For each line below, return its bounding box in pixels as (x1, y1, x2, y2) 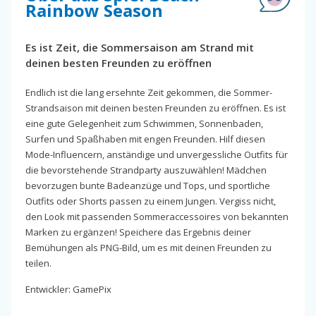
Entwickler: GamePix (25, 282, 111, 296)
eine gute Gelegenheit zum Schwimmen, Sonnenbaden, (25, 116, 263, 130)
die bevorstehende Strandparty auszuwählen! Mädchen (25, 163, 267, 176)
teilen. (25, 256, 51, 269)
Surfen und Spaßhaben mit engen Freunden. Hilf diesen (25, 132, 265, 145)
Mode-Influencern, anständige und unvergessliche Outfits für (25, 147, 288, 161)
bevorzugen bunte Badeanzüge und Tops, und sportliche (25, 178, 270, 192)
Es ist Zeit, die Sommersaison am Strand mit (25, 39, 254, 54)
